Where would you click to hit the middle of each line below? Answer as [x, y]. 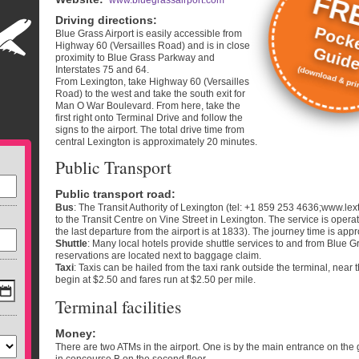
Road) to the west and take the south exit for [150, 94]
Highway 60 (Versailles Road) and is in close [153, 46]
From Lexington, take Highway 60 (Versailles [152, 82]
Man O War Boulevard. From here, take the [148, 106]
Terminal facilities [118, 307]
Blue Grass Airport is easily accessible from [149, 34]
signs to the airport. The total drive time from [150, 130]
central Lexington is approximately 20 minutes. [156, 142]
